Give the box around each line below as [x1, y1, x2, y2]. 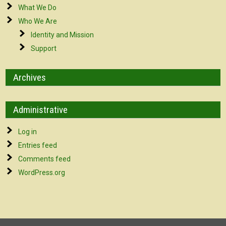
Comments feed [18, 155, 71, 163]
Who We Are [18, 17, 58, 25]
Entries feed [18, 141, 58, 149]
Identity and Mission [31, 31, 94, 39]
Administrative [13, 104, 68, 116]
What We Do [18, 4, 57, 12]
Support [31, 44, 57, 52]
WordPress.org [18, 168, 66, 177]
